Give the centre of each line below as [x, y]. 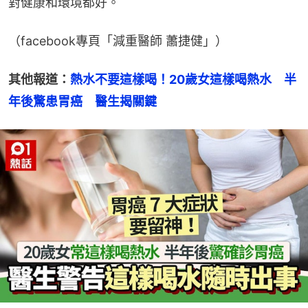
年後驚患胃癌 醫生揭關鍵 [82, 101]
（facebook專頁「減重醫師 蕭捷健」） [118, 41]
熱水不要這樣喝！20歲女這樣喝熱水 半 [183, 79]
